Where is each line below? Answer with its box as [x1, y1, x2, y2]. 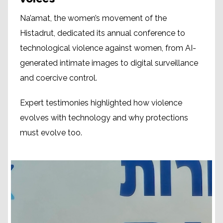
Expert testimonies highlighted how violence [20, 98, 182, 108]
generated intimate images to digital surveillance [20, 58, 198, 68]
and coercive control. [20, 73, 97, 83]
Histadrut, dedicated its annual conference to [20, 28, 185, 38]
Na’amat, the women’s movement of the [20, 13, 167, 23]
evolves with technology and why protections [20, 112, 188, 122]
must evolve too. [20, 127, 82, 137]
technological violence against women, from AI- [20, 43, 196, 53]
